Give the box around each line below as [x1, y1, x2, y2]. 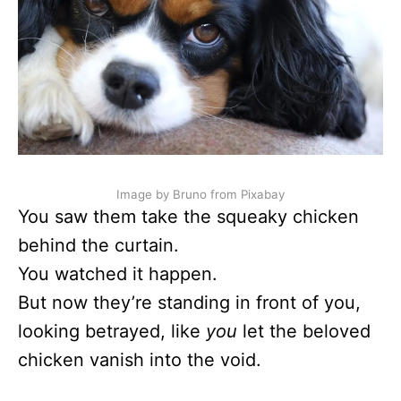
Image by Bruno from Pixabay [116, 186, 285, 201]
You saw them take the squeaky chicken [18, 205, 359, 227]
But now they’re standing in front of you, [18, 291, 361, 313]
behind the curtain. [18, 234, 179, 256]
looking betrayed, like [18, 320, 206, 342]
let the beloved [237, 320, 371, 342]
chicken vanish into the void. [18, 348, 261, 371]
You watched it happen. [18, 262, 218, 285]
